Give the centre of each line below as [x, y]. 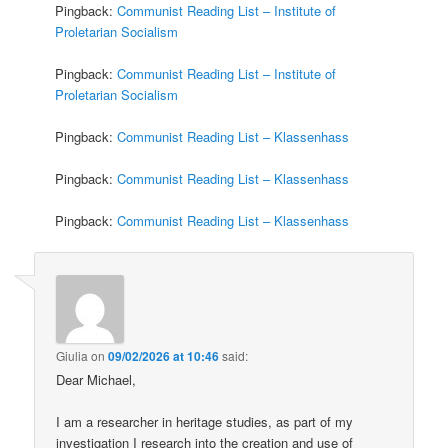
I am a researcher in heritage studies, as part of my [205, 421]
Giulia [72, 355]
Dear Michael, [96, 379]
